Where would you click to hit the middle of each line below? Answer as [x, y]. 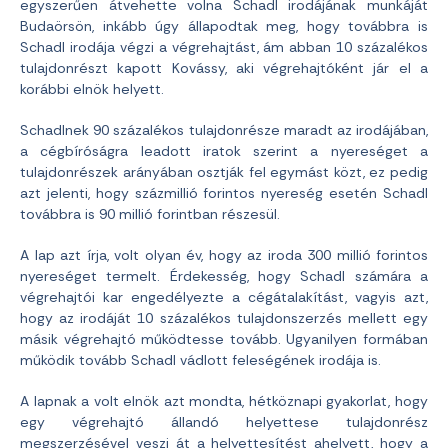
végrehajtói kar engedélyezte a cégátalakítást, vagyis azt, [224, 297]
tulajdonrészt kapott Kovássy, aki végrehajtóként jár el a [224, 68]
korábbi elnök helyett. [92, 89]
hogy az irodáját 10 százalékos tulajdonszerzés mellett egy [224, 318]
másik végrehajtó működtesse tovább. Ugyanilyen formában [224, 339]
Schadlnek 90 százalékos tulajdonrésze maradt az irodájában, [224, 130]
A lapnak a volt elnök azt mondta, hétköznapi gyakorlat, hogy [224, 401]
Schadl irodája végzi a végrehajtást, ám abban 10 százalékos [224, 47]
